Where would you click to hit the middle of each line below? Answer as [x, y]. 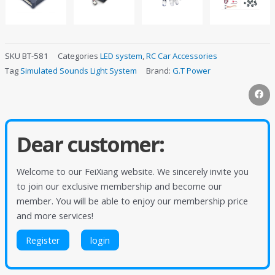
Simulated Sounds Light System [79, 70]
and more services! [55, 215]
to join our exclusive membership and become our [119, 186]
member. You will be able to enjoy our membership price [132, 200]
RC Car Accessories [182, 56]
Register [43, 240]
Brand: [159, 70]
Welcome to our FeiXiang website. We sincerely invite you [133, 171]
